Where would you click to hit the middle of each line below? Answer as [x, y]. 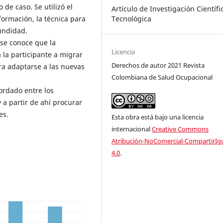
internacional [132, 129]
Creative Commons [180, 129]
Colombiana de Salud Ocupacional [162, 77]
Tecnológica [132, 18]
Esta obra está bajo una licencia [158, 117]
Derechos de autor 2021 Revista [158, 65]
